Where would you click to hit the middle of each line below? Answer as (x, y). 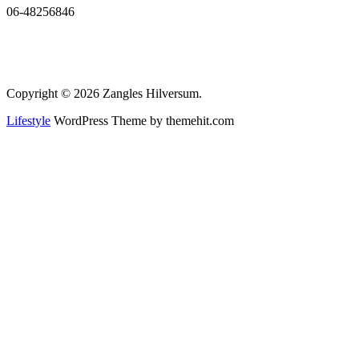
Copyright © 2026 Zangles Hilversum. (104, 94)
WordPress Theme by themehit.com (142, 121)
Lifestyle (28, 121)
